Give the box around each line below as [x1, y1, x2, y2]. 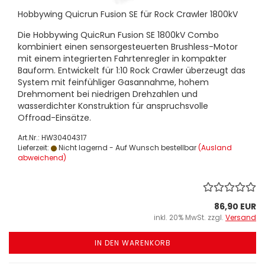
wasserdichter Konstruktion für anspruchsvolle [18, 100, 208, 112]
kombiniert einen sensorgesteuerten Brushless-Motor [18, 41, 238, 53]
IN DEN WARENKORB [94, 238, 171, 248]
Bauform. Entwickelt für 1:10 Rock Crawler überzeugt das [18, 64, 245, 76]
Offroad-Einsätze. [18, 112, 91, 124]
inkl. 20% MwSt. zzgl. [154, 212, 225, 222]
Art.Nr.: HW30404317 [18, 132, 87, 143]
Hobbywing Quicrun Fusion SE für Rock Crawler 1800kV [18, 8, 238, 20]
